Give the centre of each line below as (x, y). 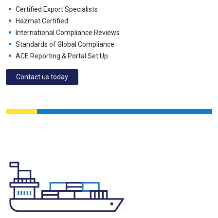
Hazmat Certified (42, 21)
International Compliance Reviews (68, 32)
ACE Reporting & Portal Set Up (62, 56)
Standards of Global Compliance (65, 44)
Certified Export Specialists (57, 9)
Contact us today (42, 77)
